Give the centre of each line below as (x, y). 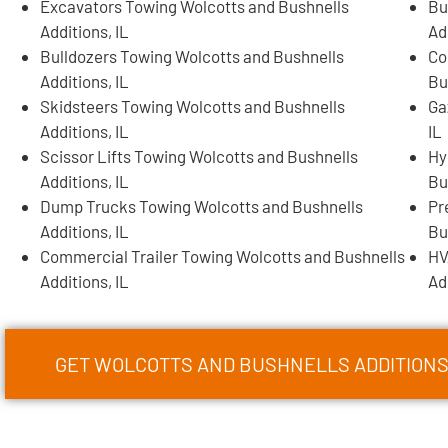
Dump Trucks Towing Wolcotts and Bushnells (201, 205)
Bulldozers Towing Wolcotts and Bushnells (192, 55)
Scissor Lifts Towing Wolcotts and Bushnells (199, 155)
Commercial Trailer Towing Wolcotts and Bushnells (222, 255)
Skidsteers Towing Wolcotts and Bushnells (192, 105)
